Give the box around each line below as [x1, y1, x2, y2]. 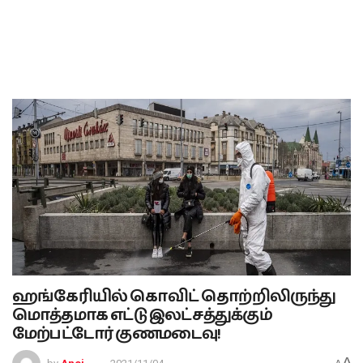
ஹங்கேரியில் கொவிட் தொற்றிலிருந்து [12, 283, 336, 310]
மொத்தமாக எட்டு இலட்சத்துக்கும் [12, 301, 272, 328]
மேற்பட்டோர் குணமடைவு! [12, 320, 221, 347]
